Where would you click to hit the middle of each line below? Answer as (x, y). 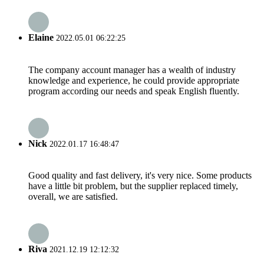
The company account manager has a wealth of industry (132, 70)
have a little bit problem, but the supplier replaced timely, (133, 186)
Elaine (41, 38)
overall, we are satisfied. (73, 197)
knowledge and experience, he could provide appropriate (134, 80)
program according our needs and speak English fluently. (134, 91)
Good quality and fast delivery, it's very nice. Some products (140, 176)
